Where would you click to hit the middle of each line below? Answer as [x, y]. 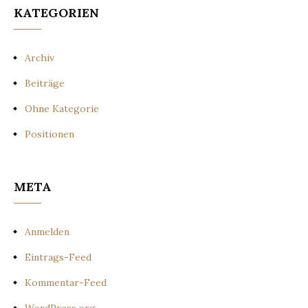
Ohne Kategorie [62, 108]
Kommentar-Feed [66, 282]
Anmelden [47, 231]
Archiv [40, 57]
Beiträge [45, 83]
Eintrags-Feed [58, 257]
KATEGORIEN [56, 12]
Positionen [49, 134]
